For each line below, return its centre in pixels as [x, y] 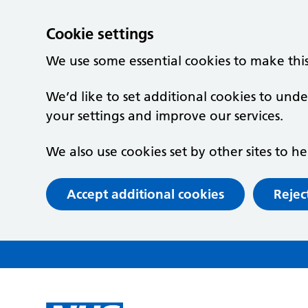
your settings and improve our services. [165, 116]
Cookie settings [100, 34]
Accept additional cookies [146, 194]
